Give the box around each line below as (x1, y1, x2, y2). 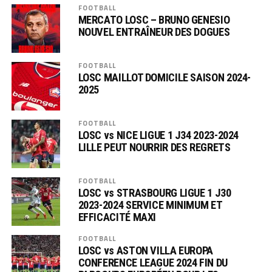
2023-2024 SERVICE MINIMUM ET (78, 199, 222, 211)
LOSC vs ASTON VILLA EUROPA (78, 244, 213, 257)
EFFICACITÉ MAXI (78, 211, 157, 223)
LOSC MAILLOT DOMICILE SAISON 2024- (78, 71, 251, 84)
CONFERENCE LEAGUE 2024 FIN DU (78, 256, 228, 269)
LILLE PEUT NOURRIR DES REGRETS (78, 141, 231, 154)
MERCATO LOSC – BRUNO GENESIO (78, 13, 230, 26)
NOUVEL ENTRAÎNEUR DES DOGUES (78, 25, 230, 38)
